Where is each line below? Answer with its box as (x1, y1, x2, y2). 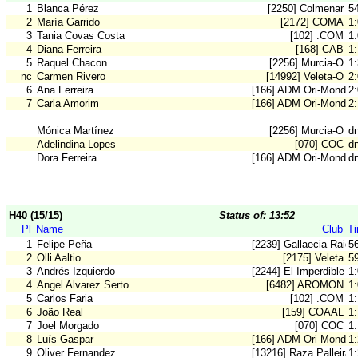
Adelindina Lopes (37, 138, 116, 151)
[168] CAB (296, 43, 344, 56)
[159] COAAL (282, 306, 344, 319)
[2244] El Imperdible (252, 265, 344, 278)
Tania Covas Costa (37, 30, 125, 42)
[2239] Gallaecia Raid (252, 238, 351, 251)
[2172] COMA (280, 16, 344, 29)
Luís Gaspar (37, 333, 93, 346)
